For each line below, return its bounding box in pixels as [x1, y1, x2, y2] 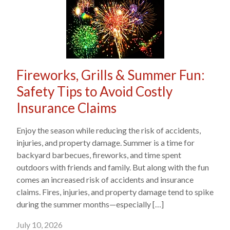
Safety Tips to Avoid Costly [16, 83, 172, 100]
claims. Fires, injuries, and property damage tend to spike [16, 187, 214, 197]
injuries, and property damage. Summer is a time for [16, 138, 195, 147]
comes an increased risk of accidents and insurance [16, 175, 194, 184]
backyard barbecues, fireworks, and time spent [16, 150, 181, 160]
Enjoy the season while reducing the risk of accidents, [16, 125, 201, 135]
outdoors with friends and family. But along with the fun [16, 162, 209, 172]
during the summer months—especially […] [16, 199, 164, 209]
